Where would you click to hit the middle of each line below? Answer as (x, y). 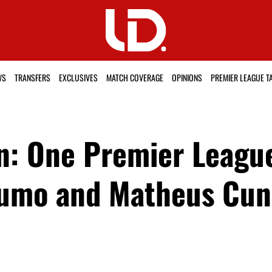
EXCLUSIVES (78, 78)
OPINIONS (187, 78)
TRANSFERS (32, 78)
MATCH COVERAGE (134, 78)
